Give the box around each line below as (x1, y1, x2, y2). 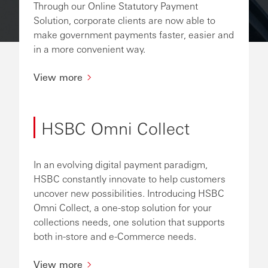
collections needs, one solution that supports (33, 215, 225, 228)
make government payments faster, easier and (33, 28, 234, 41)
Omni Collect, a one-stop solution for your (33, 201, 212, 214)
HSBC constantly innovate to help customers (33, 172, 226, 185)
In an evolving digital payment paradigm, (33, 158, 208, 170)
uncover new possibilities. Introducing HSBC (33, 187, 224, 199)
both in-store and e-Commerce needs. (33, 230, 196, 242)
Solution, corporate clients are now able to (33, 14, 215, 26)
